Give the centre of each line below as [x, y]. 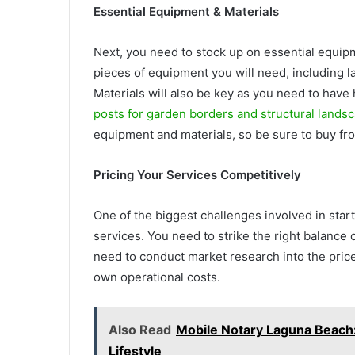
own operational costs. [157, 277]
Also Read [140, 330]
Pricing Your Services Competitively [197, 175]
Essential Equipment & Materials [186, 11]
